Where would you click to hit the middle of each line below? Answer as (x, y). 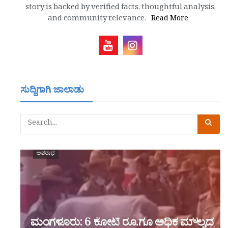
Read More (169, 19)
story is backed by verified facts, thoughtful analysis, (120, 8)
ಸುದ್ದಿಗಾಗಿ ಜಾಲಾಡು (52, 92)
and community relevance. (97, 19)
